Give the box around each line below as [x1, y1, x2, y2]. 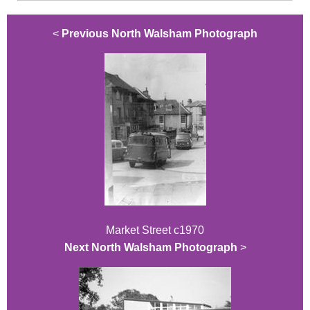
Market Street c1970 [106, 224, 204, 236]
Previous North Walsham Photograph [62, 27, 257, 39]
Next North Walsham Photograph [64, 241, 237, 253]
